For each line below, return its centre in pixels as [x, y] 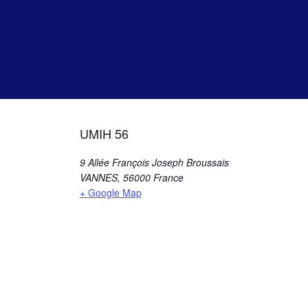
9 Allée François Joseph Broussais [154, 162]
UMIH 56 [104, 133]
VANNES [98, 177]
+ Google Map [110, 192]
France [168, 177]
